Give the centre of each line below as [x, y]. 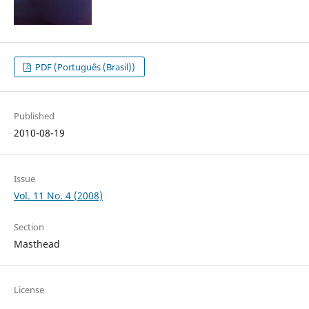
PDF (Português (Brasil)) [84, 67]
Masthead [37, 244]
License [29, 290]
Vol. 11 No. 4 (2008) [58, 196]
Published [34, 116]
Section [29, 227]
